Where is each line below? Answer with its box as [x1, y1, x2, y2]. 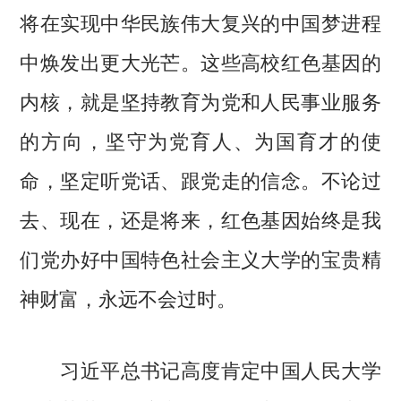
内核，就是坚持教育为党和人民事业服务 [20, 86, 381, 115]
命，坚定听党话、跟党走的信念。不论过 [20, 165, 381, 194]
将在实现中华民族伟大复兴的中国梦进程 [20, 7, 381, 37]
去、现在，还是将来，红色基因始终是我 [20, 204, 381, 234]
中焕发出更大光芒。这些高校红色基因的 [20, 47, 381, 76]
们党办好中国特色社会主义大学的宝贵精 [20, 243, 381, 273]
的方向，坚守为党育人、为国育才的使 [20, 125, 381, 155]
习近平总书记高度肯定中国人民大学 [20, 354, 381, 383]
